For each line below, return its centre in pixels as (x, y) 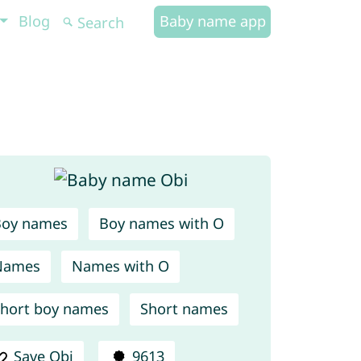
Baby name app (212, 21)
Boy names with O (161, 224)
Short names (184, 309)
